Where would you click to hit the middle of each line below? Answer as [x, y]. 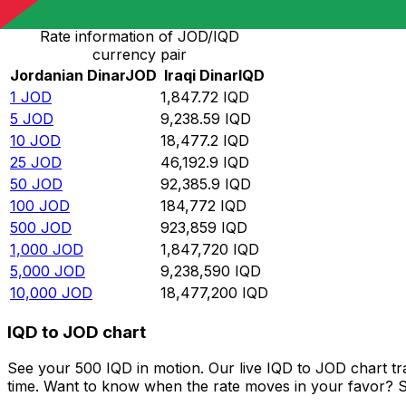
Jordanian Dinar [68, 76]
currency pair [139, 55]
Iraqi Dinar [201, 76]
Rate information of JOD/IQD [139, 37]
